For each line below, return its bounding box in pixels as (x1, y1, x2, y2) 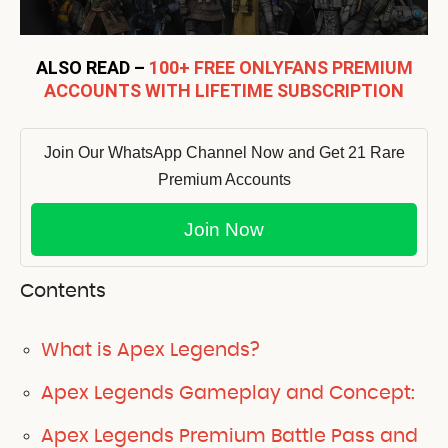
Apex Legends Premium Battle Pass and (41, 426, 418, 446)
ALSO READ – (35, 56, 149, 78)
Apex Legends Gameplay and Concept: (41, 383, 415, 403)
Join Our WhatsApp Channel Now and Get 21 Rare (43, 143, 405, 161)
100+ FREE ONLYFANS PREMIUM (148, 56, 413, 78)
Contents (20, 281, 106, 301)
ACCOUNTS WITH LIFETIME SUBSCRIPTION (44, 79, 404, 101)
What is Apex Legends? (41, 340, 260, 360)
